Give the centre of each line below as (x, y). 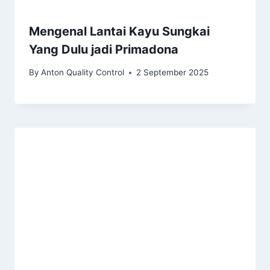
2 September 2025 (173, 73)
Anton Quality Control (83, 73)
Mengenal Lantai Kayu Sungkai (119, 31)
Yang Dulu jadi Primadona (104, 49)
